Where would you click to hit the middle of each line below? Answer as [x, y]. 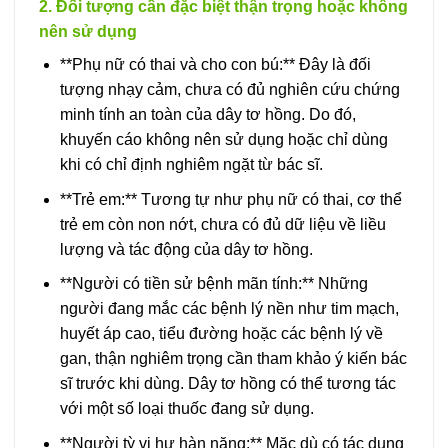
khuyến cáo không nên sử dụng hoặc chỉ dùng [223, 140]
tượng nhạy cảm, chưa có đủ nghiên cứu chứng [229, 90]
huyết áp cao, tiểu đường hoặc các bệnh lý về [221, 334]
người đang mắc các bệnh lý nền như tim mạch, [229, 309]
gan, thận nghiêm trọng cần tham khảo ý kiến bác [233, 359]
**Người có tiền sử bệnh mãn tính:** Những [213, 284]
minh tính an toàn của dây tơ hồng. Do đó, [207, 115]
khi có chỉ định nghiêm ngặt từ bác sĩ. [191, 165]
